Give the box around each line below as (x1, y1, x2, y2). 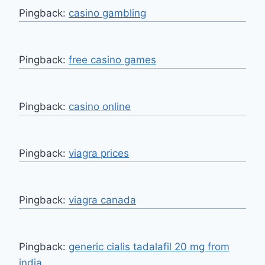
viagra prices (69, 147, 129, 160)
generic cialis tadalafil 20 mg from (69, 241, 230, 253)
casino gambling (69, 7, 146, 20)
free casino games (69, 54, 156, 66)
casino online (69, 101, 131, 113)
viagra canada (69, 194, 136, 206)
